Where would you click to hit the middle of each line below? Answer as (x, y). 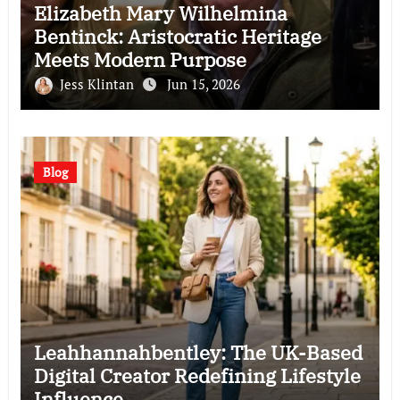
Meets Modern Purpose (140, 60)
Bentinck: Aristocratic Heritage (177, 37)
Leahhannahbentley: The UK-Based (198, 353)
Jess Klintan (98, 84)
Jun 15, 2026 (203, 84)
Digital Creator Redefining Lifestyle (197, 376)
